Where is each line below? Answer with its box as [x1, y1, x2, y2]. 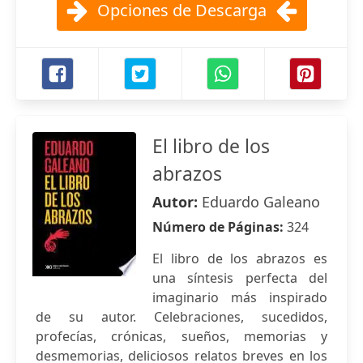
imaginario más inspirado [152, 288, 327, 306]
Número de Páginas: [152, 218, 287, 236]
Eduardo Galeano [202, 192, 320, 211]
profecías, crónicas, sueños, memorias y [36, 327, 327, 345]
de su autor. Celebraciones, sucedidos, [36, 308, 327, 326]
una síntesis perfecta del [152, 269, 327, 287]
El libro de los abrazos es [152, 250, 327, 267]
